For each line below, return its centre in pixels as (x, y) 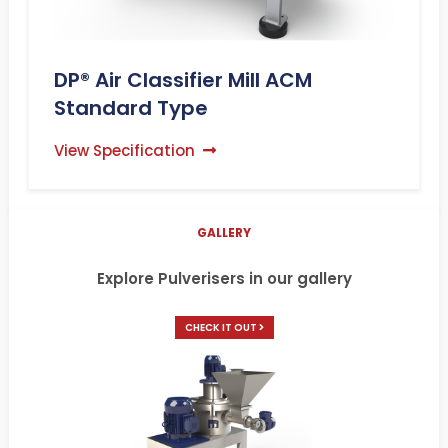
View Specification (128, 150)
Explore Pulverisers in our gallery (224, 278)
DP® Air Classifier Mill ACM (182, 79)
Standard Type (130, 107)
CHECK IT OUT (221, 328)
